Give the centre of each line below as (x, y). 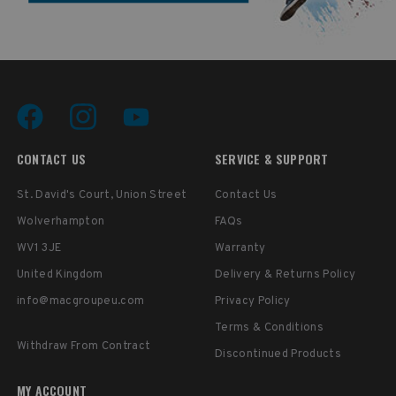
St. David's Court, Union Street (102, 196)
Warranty (240, 249)
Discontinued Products (278, 355)
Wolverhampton (61, 222)
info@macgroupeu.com (80, 302)
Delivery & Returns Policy (285, 275)
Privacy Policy (252, 302)
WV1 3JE (39, 249)
